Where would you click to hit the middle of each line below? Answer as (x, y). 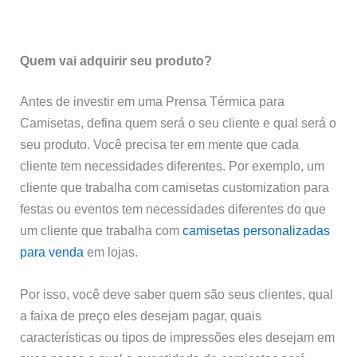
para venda (52, 252)
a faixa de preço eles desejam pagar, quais (141, 316)
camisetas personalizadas (257, 231)
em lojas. (111, 252)
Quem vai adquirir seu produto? (116, 60)
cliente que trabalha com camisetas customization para (175, 188)
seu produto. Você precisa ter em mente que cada (160, 145)
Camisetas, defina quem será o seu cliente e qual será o (178, 123)
